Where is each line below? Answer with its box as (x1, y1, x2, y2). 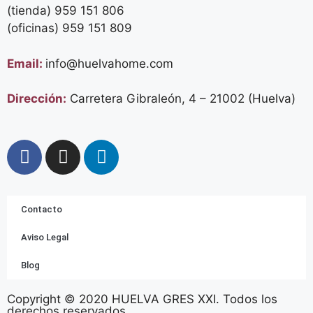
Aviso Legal (21, 231, 68, 242)
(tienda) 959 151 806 (7, 3, 124, 17)
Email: (7, 56, 45, 71)
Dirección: (7, 92, 66, 105)
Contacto (21, 203, 62, 214)
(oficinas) (7, 21, 62, 35)
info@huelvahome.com (45, 56, 173, 71)
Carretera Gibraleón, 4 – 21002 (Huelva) (66, 92, 296, 105)
